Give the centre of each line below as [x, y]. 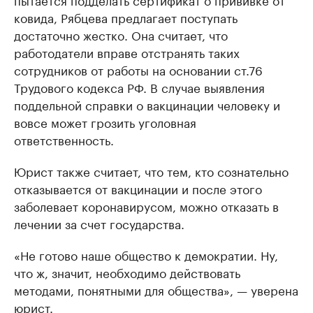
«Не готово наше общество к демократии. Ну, [146, 255]
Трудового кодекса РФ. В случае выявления [139, 87]
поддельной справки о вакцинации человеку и [147, 104]
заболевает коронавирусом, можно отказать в [146, 206]
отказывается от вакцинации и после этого [138, 188]
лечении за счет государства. [99, 223]
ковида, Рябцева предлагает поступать [126, 17]
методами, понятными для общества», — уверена [156, 290]
